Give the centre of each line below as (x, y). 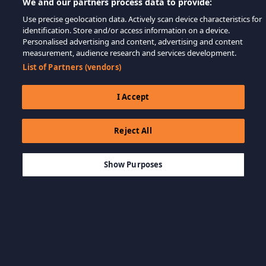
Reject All (133, 131)
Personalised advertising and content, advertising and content (133, 42)
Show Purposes (133, 164)
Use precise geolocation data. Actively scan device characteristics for (142, 19)
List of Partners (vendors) (72, 67)
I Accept (133, 97)
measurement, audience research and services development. (130, 53)
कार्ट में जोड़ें (145, 156)
